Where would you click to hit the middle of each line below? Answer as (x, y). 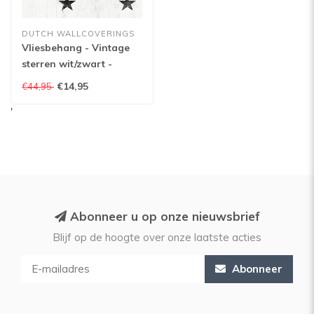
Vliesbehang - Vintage (76, 48)
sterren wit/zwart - (67, 64)
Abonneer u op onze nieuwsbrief (163, 216)
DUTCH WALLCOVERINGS (78, 34)
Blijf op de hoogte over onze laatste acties (157, 237)
